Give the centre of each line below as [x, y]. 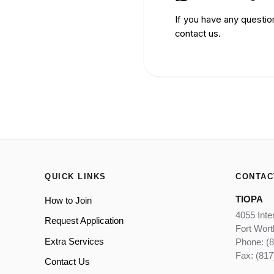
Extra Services [74, 241]
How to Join [68, 200]
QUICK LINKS [76, 176]
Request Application [84, 221]
